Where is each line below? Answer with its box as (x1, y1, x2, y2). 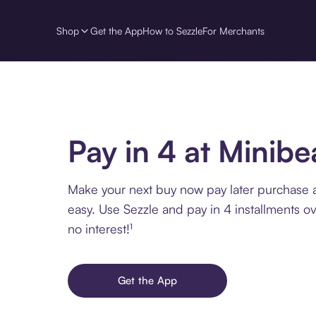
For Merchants (202, 24, 265, 37)
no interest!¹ (68, 220, 133, 236)
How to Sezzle (142, 24, 202, 37)
